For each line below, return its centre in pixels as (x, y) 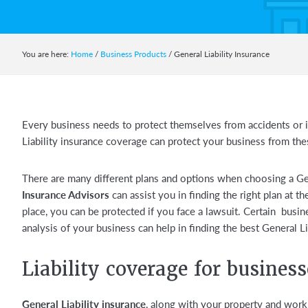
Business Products (133, 54)
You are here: (46, 54)
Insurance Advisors (66, 194)
